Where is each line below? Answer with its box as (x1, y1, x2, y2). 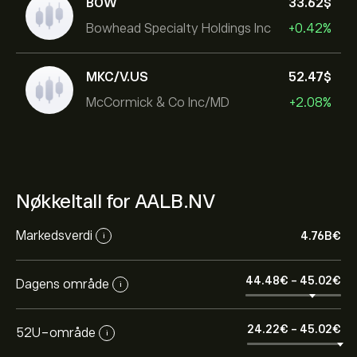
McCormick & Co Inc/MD (86, 95, 229, 110)
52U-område (16, 325, 96, 340)
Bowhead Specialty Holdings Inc (86, 21, 271, 36)
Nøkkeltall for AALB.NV (16, 190, 214, 212)
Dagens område (16, 277, 109, 292)
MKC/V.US (86, 69, 148, 84)
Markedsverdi (16, 228, 92, 243)
